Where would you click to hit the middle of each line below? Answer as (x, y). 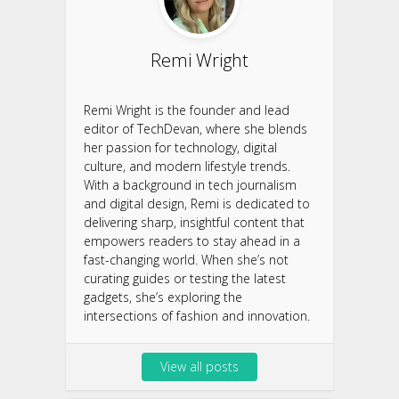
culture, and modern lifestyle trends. (187, 166)
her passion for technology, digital (180, 147)
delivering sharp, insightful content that (194, 222)
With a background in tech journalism (190, 184)
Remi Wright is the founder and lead (187, 110)
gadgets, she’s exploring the (163, 297)
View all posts (199, 366)
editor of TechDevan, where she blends (195, 128)
